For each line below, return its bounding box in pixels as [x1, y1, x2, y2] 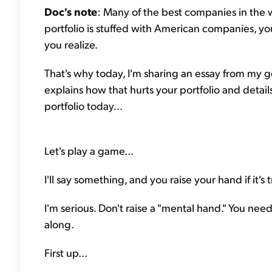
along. [44, 217, 74, 231]
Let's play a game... [44, 143, 134, 157]
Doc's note [44, 4, 97, 18]
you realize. [44, 37, 98, 51]
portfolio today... [44, 98, 123, 112]
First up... [44, 245, 87, 259]
